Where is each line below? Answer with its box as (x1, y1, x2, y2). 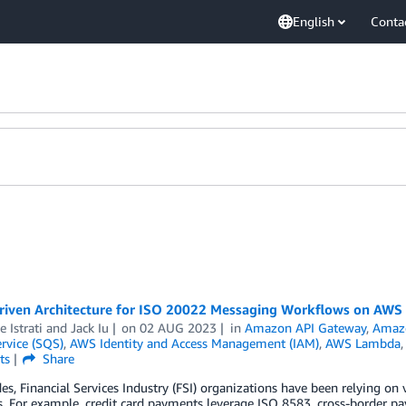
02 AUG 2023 (140, 320, 217, 335)
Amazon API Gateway (245, 320, 367, 335)
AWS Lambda (324, 335, 401, 351)
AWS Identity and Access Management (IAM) (69, 335, 319, 351)
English (293, 14, 334, 29)
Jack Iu (70, 320, 109, 335)
